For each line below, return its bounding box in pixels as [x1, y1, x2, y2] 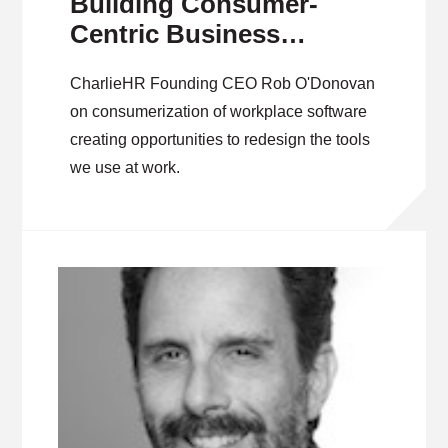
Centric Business [70, 19, 281, 49]
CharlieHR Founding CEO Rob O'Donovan [70, 75, 376, 92]
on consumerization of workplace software [70, 103, 368, 120]
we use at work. [70, 159, 181, 176]
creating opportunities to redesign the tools [70, 131, 371, 148]
